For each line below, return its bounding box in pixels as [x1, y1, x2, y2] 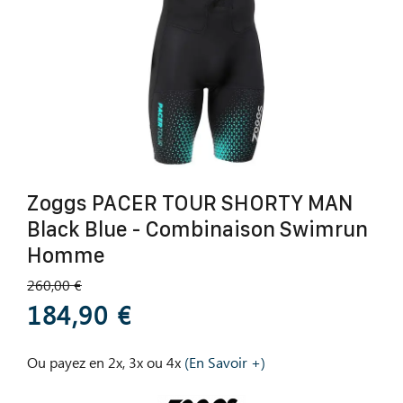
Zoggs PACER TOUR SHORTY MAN [27, 190, 354, 216]
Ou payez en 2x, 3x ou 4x [27, 352, 181, 375]
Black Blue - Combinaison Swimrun [27, 216, 368, 242]
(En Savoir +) [184, 352, 265, 375]
